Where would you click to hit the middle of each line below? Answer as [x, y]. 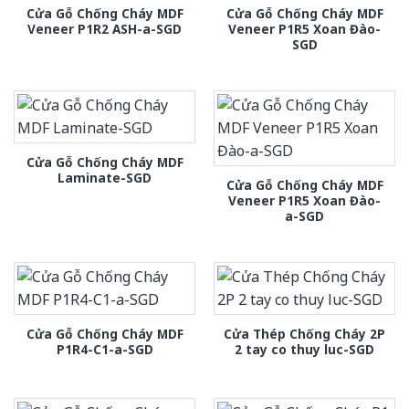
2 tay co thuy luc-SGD [304, 350]
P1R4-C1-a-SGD [105, 350]
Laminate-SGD [105, 178]
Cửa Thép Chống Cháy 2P [304, 334]
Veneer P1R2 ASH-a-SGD [105, 28]
